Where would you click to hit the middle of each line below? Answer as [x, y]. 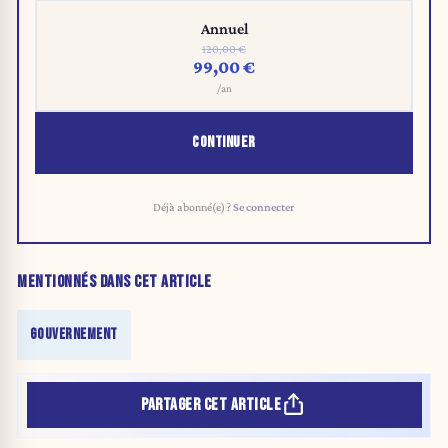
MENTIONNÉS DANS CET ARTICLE [114, 281]
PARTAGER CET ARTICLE [211, 404]
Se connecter [264, 207]
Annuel [224, 29]
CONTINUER [224, 143]
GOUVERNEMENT [73, 334]
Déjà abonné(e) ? [193, 207]
